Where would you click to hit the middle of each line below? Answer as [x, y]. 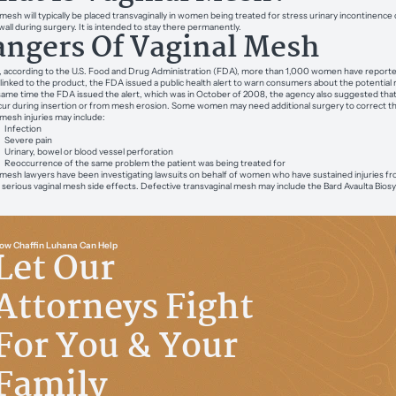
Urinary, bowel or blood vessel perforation [88, 151]
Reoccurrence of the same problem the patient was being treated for [145, 163]
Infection [23, 128]
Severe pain [28, 140]
